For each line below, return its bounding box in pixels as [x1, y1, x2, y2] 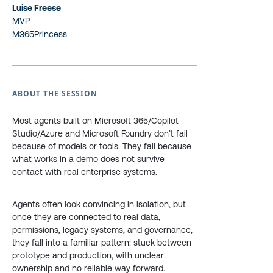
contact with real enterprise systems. [12, 167, 157, 177]
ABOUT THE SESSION [12, 88, 98, 99]
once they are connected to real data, [12, 212, 160, 222]
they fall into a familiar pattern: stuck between [12, 238, 191, 247]
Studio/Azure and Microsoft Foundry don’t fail [12, 129, 188, 138]
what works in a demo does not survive [12, 154, 165, 164]
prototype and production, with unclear [12, 250, 164, 260]
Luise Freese [12, 3, 61, 13]
